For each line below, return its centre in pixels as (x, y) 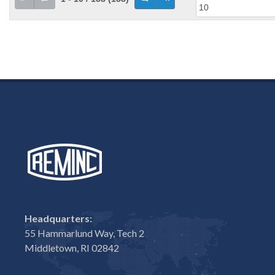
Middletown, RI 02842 (72, 248)
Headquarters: (58, 218)
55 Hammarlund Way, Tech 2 (84, 233)
